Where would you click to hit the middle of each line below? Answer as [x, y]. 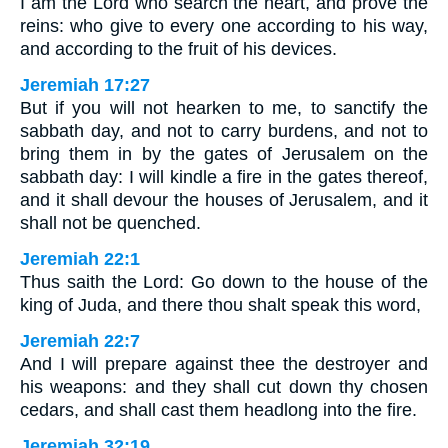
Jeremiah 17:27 [85, 85]
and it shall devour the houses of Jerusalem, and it [224, 200]
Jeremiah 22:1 [80, 259]
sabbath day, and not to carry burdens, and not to [224, 131]
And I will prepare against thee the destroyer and [224, 364]
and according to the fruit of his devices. [178, 49]
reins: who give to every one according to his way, [224, 26]
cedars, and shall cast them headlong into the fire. [218, 410]
